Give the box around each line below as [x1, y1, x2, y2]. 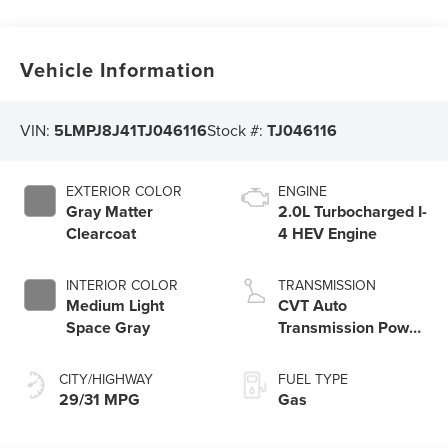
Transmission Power [278, 315, 424, 339]
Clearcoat [66, 221, 137, 245]
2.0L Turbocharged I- [278, 199, 427, 223]
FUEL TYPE [278, 368, 348, 389]
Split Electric [278, 337, 367, 361]
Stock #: [207, 119, 268, 142]
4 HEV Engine [278, 221, 377, 245]
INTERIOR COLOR [66, 274, 179, 295]
